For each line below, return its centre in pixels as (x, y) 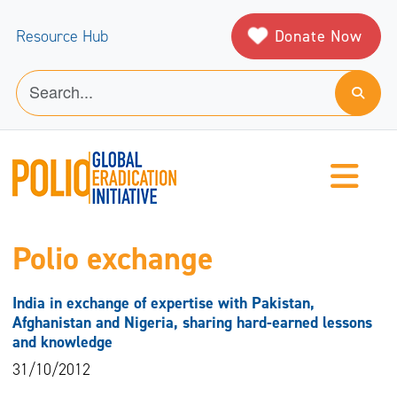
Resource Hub (62, 36)
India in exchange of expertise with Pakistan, (163, 304)
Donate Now (318, 36)
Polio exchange (113, 259)
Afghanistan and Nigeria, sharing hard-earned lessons (192, 323)
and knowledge (62, 343)
